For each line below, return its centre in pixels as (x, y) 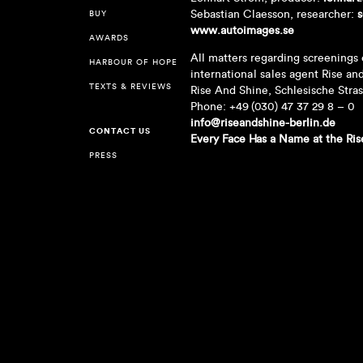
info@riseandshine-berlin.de (263, 122)
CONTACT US (120, 131)
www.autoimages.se (242, 30)
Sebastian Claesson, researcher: (273, 14)
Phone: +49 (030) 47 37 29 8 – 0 (272, 106)
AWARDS (109, 38)
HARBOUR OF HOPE (133, 62)
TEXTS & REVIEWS (130, 86)
